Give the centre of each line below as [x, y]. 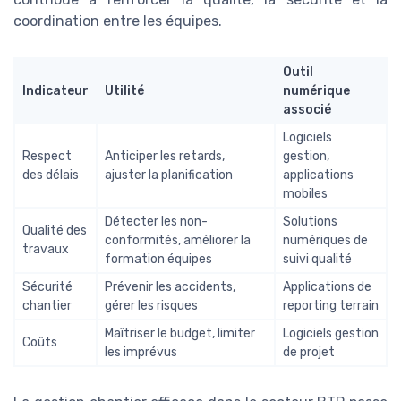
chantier [47, 305]
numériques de [325, 240]
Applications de [327, 286]
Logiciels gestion [331, 333]
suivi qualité [317, 259]
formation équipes [158, 259]
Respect [47, 156]
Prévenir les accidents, [170, 286]
